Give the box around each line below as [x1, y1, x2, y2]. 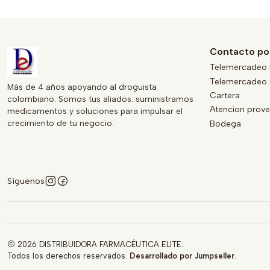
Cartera [210, 90, 240, 101]
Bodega [210, 118, 241, 129]
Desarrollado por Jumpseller [130, 251, 234, 260]
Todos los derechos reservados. [7, 251, 130, 260]
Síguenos [7, 175, 45, 186]
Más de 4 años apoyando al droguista [7, 82, 157, 92]
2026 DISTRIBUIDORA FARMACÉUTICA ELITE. [15, 240, 183, 249]
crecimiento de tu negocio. [7, 118, 114, 128]
